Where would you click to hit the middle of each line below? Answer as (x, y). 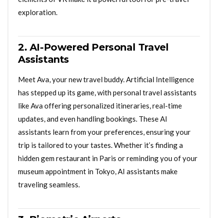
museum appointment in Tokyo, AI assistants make (98, 171)
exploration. (38, 12)
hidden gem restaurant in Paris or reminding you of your (108, 158)
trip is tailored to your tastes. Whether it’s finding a (100, 145)
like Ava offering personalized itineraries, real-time (100, 105)
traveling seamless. (49, 184)
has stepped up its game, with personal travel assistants (107, 92)
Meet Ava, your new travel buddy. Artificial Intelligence (106, 79)
